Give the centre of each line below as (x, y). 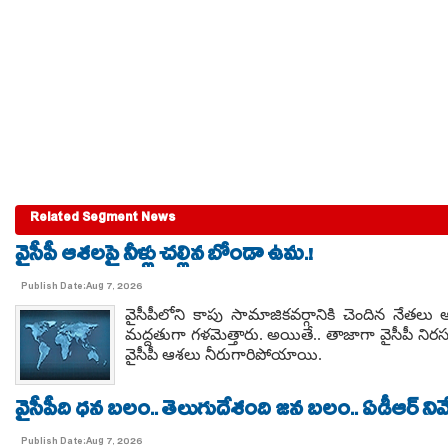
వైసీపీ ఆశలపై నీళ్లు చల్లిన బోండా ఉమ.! (164, 257)
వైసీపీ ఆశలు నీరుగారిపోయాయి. (223, 354)
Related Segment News (102, 219)
